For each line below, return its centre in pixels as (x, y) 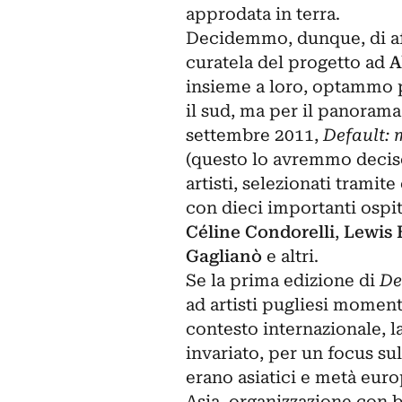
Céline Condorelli (260, 232)
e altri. (290, 256)
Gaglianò (223, 256)
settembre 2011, (254, 135)
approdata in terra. (262, 14)
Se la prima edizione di (282, 280)
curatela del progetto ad (287, 62)
